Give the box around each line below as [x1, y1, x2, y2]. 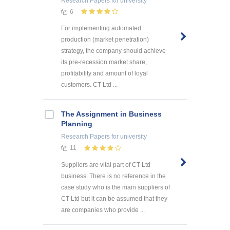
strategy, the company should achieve [61, 47, 166, 55]
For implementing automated [61, 25, 141, 32]
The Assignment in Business [61, 110, 162, 119]
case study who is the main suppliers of [61, 184, 170, 191]
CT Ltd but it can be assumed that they [61, 195, 167, 203]
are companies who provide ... [61, 206, 145, 214]
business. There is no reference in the [61, 172, 166, 180]
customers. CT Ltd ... [61, 81, 118, 89]
